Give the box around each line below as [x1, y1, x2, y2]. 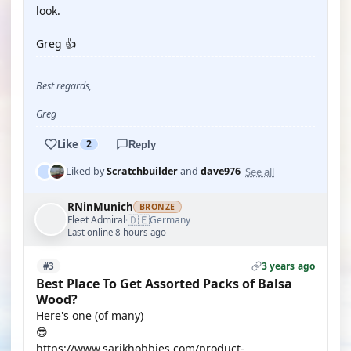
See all [245, 164, 274, 179]
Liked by [66, 165, 107, 178]
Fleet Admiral [67, 212, 125, 226]
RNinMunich [67, 200, 133, 214]
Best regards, [36, 79, 92, 92]
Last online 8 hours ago [67, 226, 166, 238]
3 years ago [261, 259, 315, 273]
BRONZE [139, 201, 175, 212]
